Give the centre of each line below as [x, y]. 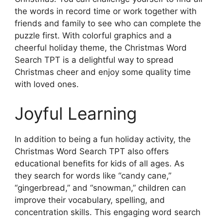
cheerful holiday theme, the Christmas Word [101, 48]
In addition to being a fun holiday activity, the [103, 139]
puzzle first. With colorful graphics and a [93, 36]
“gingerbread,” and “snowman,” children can [100, 188]
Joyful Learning [76, 113]
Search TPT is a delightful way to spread [94, 60]
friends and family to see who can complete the [108, 23]
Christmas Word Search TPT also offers [92, 151]
